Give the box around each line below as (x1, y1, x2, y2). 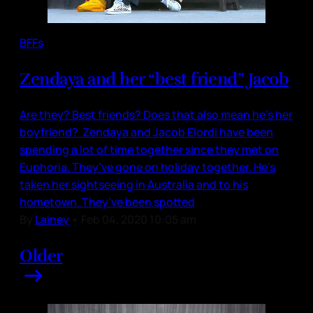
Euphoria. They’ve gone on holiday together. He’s (20, 159, 275, 175)
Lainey (35, 212, 69, 228)
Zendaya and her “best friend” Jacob (20, 68, 289, 90)
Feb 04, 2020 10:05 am (81, 212, 196, 228)
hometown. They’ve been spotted (20, 194, 195, 210)
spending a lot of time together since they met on (20, 142, 279, 158)
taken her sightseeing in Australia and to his (20, 177, 248, 193)
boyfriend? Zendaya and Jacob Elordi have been (20, 124, 273, 140)
